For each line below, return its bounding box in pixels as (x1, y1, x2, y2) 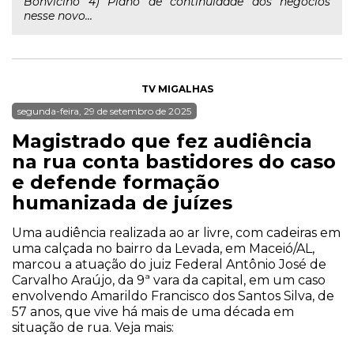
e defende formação (12, 171, 220, 194)
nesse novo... (24, 9, 92, 23)
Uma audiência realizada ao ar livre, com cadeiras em (12, 225, 341, 240)
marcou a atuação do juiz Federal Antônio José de (12, 257, 326, 272)
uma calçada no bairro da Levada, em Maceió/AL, (12, 241, 314, 256)
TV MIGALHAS (141, 83, 213, 95)
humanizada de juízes (12, 191, 232, 214)
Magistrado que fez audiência (12, 130, 312, 153)
